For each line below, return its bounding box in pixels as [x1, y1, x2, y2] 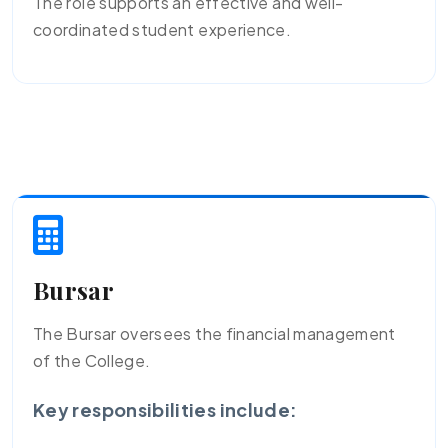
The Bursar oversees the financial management [33, 323, 396, 344]
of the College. [33, 350, 151, 371]
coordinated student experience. [33, 19, 292, 40]
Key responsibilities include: [33, 398, 298, 421]
